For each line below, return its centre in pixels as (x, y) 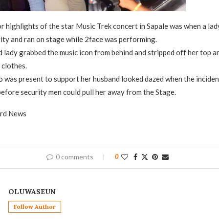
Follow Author (34, 207)
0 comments (74, 157)
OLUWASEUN (32, 192)
